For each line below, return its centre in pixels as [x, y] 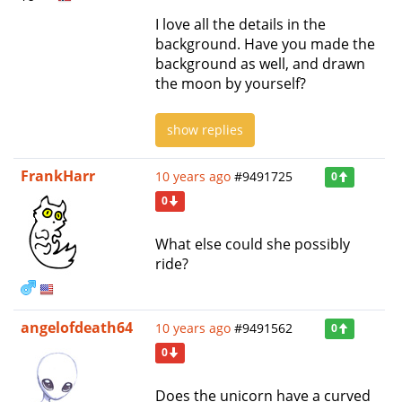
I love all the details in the [240, 24]
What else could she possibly [253, 244]
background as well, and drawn [260, 63]
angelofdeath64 [77, 327]
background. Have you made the [265, 44]
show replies [205, 129]
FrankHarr [58, 175]
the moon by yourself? [231, 83]
